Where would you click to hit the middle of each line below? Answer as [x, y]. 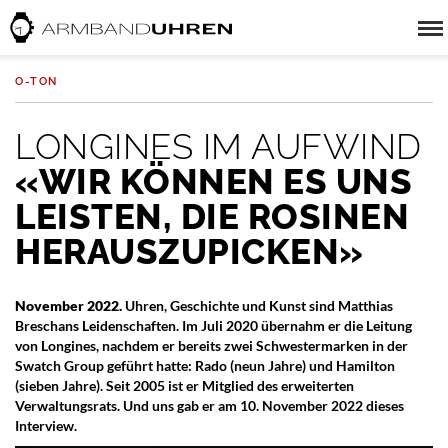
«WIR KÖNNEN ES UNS [213, 181]
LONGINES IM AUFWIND [218, 146]
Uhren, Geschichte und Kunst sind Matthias [257, 305]
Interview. [46, 425]
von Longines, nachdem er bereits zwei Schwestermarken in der [211, 345]
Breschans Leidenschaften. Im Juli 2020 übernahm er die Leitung [213, 325]
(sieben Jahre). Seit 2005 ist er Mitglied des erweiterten [184, 385]
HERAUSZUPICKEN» [189, 251]
